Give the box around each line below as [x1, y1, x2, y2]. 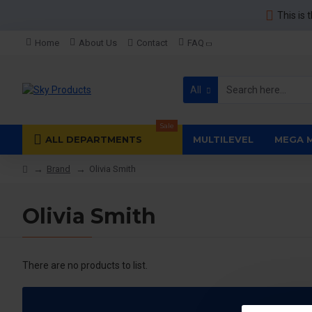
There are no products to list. [22, 260, 148, 271]
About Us [79, 38, 117, 48]
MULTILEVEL [193, 134, 253, 145]
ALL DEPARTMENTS [45, 134, 142, 145]
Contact [136, 38, 168, 48]
